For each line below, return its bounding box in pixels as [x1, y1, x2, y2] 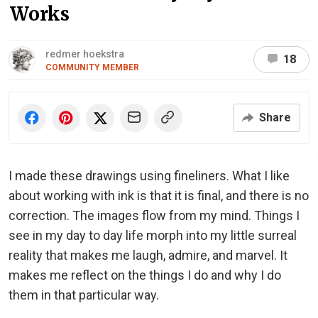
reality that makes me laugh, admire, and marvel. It [9, 247, 287, 263]
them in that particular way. [9, 287, 159, 302]
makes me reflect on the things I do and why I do [9, 267, 281, 283]
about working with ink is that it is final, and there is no [9, 187, 309, 203]
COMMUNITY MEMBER [45, 62, 139, 72]
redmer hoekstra [45, 48, 124, 60]
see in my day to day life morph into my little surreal [9, 227, 297, 243]
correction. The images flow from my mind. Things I [9, 207, 300, 223]
